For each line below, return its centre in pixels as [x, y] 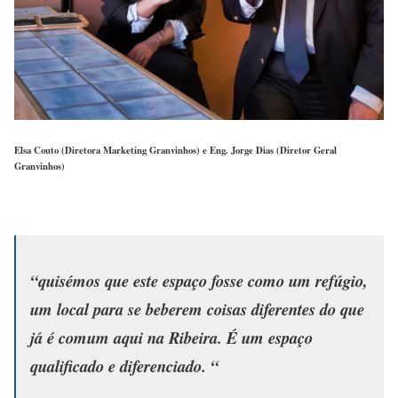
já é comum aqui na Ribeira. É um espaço [171, 337]
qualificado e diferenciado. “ [124, 366]
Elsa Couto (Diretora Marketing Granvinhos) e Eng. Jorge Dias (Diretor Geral [175, 150]
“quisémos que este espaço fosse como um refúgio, [199, 280]
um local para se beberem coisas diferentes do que [197, 309]
